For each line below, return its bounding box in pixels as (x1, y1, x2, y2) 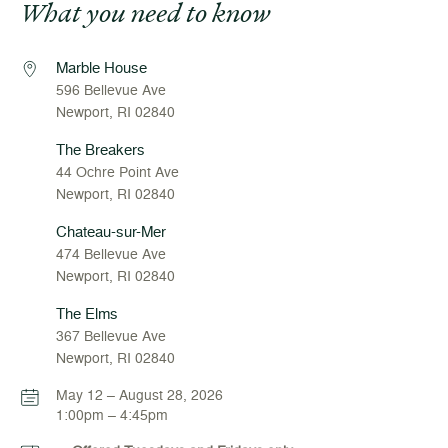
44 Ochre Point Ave (56, 162, 179, 181)
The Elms (56, 303, 118, 324)
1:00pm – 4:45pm (56, 405, 168, 424)
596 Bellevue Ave (56, 80, 166, 99)
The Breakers (56, 139, 145, 160)
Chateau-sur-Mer (56, 221, 166, 242)
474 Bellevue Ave (56, 244, 166, 263)
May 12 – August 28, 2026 (56, 385, 223, 404)
